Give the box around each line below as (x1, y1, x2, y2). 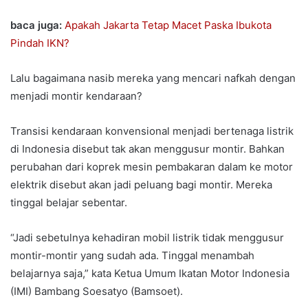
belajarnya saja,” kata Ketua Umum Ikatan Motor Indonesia (10, 267, 289, 280)
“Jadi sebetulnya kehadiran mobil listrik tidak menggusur (10, 231, 284, 245)
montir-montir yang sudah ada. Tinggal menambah (10, 249, 254, 263)
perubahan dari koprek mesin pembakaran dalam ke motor (10, 160, 293, 174)
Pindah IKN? (10, 36, 69, 50)
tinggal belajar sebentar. (10, 196, 127, 210)
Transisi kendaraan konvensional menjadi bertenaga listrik (10, 124, 294, 138)
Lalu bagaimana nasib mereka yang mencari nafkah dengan (10, 71, 296, 85)
